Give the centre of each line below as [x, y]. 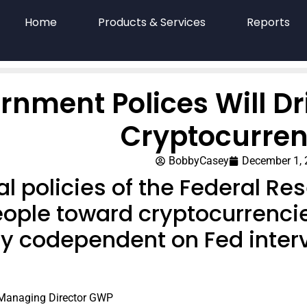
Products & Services [151, 22]
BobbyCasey [199, 160]
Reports [268, 22]
